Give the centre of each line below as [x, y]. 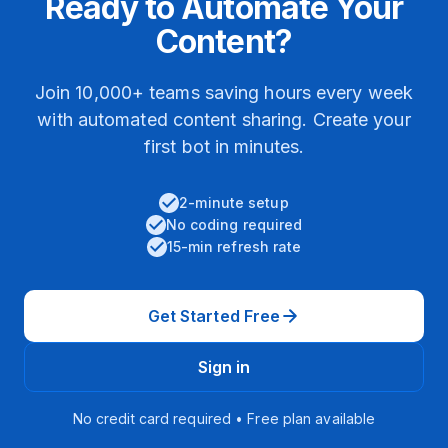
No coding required [234, 224]
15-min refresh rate [234, 246]
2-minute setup [234, 202]
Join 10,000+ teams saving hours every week [224, 92]
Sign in [224, 367]
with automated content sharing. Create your [224, 119]
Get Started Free [214, 316]
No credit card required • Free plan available [224, 418]
